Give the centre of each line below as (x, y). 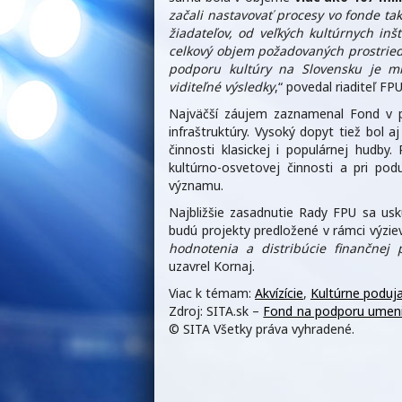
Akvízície (279, 293)
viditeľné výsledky (222, 87)
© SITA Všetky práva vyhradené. (262, 329)
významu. (196, 186)
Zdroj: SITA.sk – (216, 311)
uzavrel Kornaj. (212, 267)
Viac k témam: (212, 293)
